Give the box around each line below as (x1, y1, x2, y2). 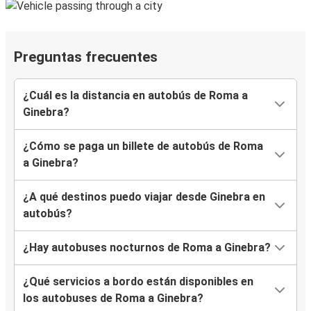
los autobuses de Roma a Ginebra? (23, 292, 203, 305)
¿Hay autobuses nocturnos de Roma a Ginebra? (23, 241, 271, 255)
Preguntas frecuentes (14, 49, 158, 66)
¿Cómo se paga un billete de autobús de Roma (23, 140, 263, 153)
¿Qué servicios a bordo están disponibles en (23, 275, 253, 289)
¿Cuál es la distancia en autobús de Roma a (23, 89, 248, 103)
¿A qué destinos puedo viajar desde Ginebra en (23, 190, 265, 204)
